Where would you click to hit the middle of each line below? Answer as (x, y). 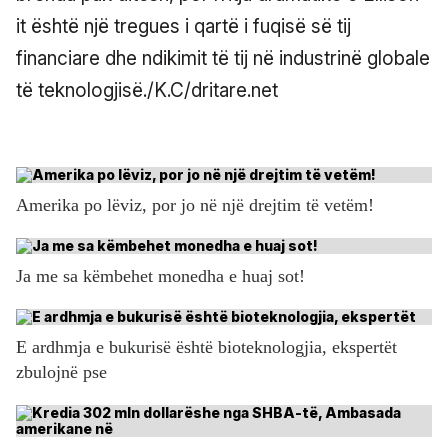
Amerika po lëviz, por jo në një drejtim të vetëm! (195, 204)
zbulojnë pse (61, 371)
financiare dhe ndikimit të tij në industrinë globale (223, 58)
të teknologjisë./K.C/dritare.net (147, 90)
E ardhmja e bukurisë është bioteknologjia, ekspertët (206, 346)
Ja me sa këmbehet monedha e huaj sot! (160, 275)
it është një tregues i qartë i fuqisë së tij (183, 26)
